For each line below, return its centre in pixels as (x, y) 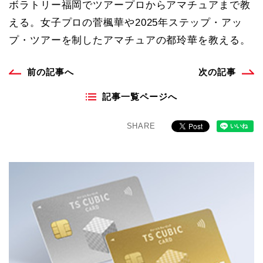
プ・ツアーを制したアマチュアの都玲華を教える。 (130, 40)
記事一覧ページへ (140, 97)
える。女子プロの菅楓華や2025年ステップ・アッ (126, 23)
